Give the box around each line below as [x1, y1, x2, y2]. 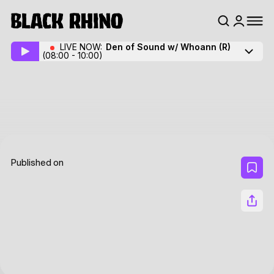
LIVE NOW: [60, 42, 105, 52]
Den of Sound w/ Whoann [106, 42, 219, 52]
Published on [11, 159, 64, 168]
